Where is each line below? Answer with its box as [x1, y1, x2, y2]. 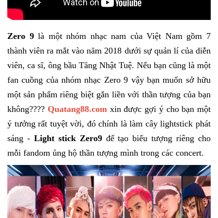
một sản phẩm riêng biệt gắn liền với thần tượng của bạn [7, 90, 211, 99]
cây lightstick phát [145, 119, 211, 128]
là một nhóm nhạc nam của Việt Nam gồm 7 [34, 31, 211, 41]
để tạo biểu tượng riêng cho [102, 133, 211, 143]
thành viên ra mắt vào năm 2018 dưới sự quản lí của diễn [7, 46, 211, 55]
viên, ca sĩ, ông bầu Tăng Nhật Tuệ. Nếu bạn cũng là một [7, 60, 211, 70]
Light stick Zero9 [34, 133, 102, 143]
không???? [7, 104, 48, 114]
